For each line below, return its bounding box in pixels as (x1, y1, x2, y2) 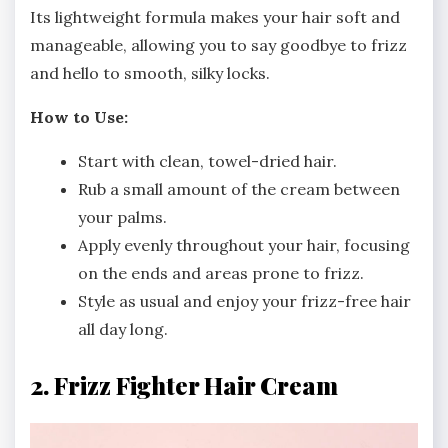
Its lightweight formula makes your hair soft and (30, 7, 400, 28)
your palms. (78, 207, 167, 228)
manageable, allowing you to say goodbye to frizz (30, 35, 407, 56)
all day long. (78, 319, 168, 340)
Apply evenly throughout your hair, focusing (78, 235, 410, 256)
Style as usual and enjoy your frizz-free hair (78, 291, 411, 312)
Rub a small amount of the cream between (78, 179, 400, 200)
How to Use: (30, 107, 128, 128)
